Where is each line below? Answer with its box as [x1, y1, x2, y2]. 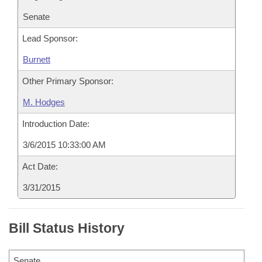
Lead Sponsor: [22, 33, 78, 43]
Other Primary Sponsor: [22, 76, 113, 86]
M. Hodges [23, 97, 65, 107]
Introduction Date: [22, 119, 89, 129]
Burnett [23, 54, 50, 64]
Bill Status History [9, 220, 125, 236]
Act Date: [22, 161, 58, 171]
